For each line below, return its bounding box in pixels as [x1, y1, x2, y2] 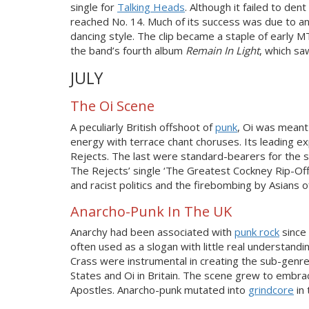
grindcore [248, 283, 294, 297]
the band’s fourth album [70, 43, 186, 57]
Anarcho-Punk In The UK [70, 201, 232, 221]
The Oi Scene [70, 97, 154, 115]
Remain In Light [186, 43, 259, 57]
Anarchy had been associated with [70, 225, 235, 239]
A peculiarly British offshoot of [70, 119, 215, 134]
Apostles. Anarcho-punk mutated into [70, 283, 248, 297]
